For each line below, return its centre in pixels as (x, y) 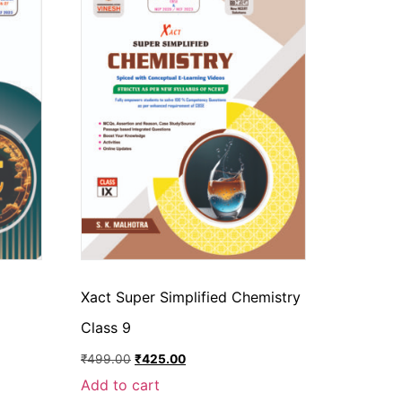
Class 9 (106, 328)
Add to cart (121, 385)
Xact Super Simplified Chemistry (191, 297)
